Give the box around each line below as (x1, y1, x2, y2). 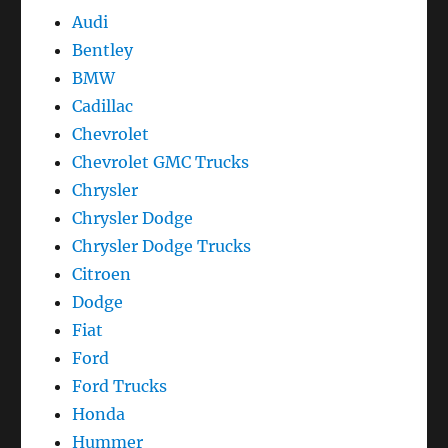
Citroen (72, 264, 132, 285)
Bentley (72, 40, 134, 61)
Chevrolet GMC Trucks (72, 152, 250, 173)
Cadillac (72, 96, 134, 117)
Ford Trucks (72, 376, 168, 397)
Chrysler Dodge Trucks (72, 236, 252, 257)
